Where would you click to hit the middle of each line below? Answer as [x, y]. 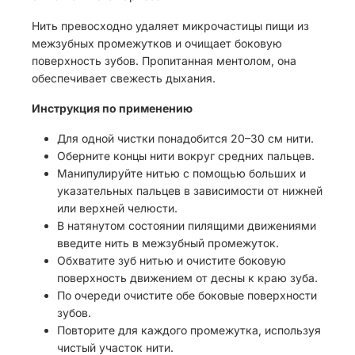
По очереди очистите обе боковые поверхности [187, 295]
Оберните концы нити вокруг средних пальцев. [186, 156]
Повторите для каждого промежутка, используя [189, 330]
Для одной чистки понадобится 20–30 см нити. [185, 138]
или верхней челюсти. [119, 208]
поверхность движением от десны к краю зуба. [187, 278]
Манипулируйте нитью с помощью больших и [181, 173]
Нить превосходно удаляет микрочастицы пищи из [170, 26]
